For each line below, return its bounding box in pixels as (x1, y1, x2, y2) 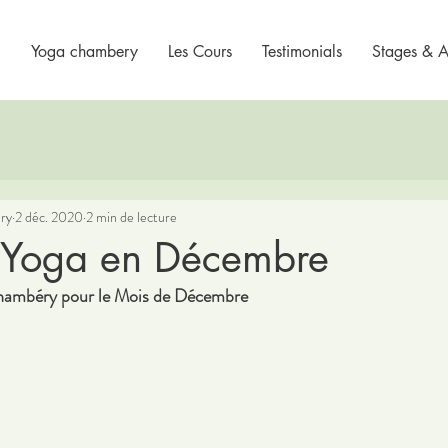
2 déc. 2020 (15, 206, 83, 227)
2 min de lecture (86, 206, 177, 227)
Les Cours (167, 41, 232, 62)
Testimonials (261, 41, 342, 62)
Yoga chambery (30, 41, 138, 62)
